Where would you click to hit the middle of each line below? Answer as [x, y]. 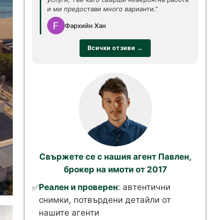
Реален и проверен [78, 187]
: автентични [144, 187]
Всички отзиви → [115, 48]
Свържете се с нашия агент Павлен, [115, 157]
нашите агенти [69, 213]
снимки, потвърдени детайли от [105, 200]
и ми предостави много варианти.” [102, 9]
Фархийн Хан [85, 25]
